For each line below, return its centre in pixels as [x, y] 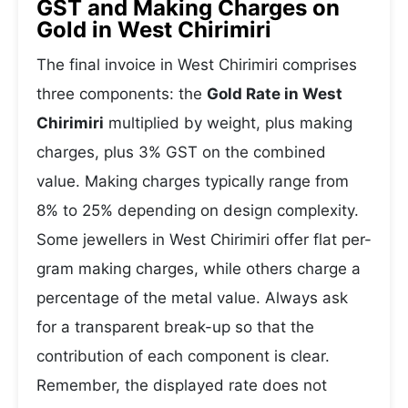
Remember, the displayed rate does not [182, 385]
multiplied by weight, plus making [228, 123]
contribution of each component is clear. [183, 356]
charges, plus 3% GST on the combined [181, 152]
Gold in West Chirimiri [154, 30]
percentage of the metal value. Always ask [192, 298]
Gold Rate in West [275, 94]
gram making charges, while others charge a [199, 269]
